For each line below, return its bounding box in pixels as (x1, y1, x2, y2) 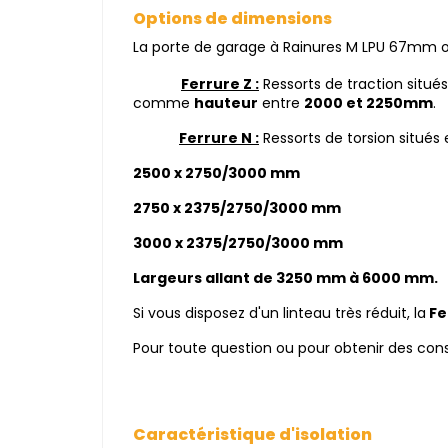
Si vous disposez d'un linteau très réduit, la (133, 303, 426, 323)
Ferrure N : (179, 128, 259, 148)
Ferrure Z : (181, 74, 259, 94)
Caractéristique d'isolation (133, 423, 372, 446)
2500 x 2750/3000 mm (133, 163, 300, 183)
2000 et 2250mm (304, 93, 433, 113)
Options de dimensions (133, 7, 335, 30)
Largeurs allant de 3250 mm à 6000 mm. (133, 268, 441, 288)
